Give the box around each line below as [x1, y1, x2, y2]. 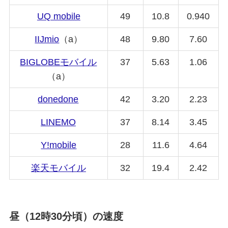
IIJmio [35, 34, 60, 44]
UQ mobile [37, 11, 80, 21]
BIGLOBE [20, 56, 61, 67]
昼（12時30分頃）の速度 [9, 211, 123, 222]
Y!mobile [41, 139, 77, 150]
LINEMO [40, 117, 76, 127]
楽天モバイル [31, 162, 86, 173]
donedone [38, 94, 79, 104]
